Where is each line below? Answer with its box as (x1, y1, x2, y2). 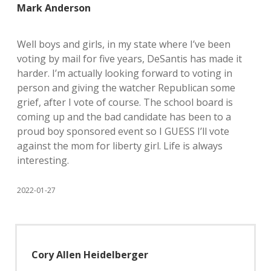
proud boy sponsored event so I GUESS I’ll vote (17, 125, 229, 138)
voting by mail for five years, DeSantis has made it (17, 52, 242, 65)
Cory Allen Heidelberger (31, 248, 148, 261)
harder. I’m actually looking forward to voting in (17, 67, 232, 80)
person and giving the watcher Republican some (17, 81, 235, 94)
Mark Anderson (17, 1, 91, 15)
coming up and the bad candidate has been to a (17, 110, 231, 123)
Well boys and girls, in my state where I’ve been (17, 38, 230, 51)
